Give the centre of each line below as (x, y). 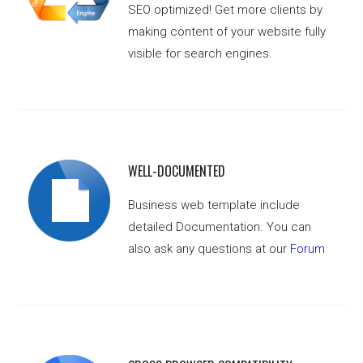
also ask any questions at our (209, 249)
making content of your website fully (227, 32)
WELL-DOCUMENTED (177, 171)
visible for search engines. (201, 54)
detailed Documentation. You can (220, 227)
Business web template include (214, 205)
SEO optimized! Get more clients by (226, 10)
